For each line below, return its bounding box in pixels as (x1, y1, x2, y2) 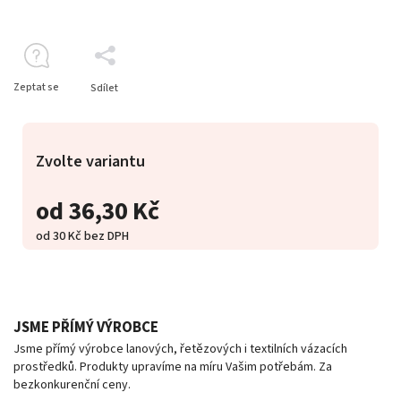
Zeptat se (13, 79, 59, 95)
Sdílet (90, 80, 118, 96)
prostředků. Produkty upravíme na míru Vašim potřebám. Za (13, 357, 332, 376)
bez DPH (81, 226, 129, 245)
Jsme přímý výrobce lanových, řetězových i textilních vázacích (13, 339, 347, 358)
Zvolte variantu (36, 149, 145, 173)
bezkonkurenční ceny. (13, 375, 131, 394)
